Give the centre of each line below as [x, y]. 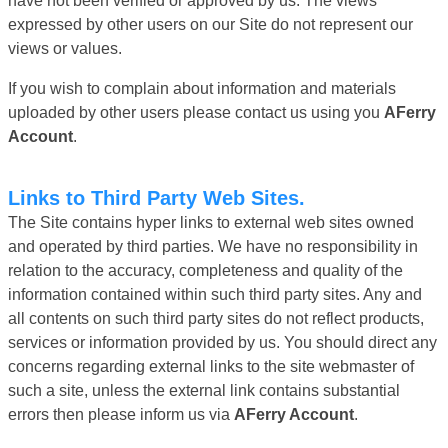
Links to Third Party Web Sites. [162, 197]
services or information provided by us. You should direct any [222, 342]
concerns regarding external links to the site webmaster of [211, 366]
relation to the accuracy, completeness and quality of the [205, 270]
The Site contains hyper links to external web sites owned [211, 222]
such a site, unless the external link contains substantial [204, 390]
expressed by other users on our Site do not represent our [210, 24]
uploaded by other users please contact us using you [196, 112]
